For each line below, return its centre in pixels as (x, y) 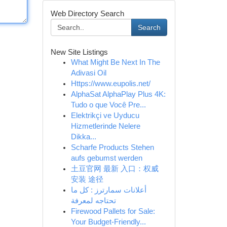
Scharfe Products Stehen (112, 147)
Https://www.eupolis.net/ (110, 84)
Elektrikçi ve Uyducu (105, 116)
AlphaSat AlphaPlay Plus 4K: (118, 94)
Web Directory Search (87, 13)
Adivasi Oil (88, 73)
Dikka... (83, 137)
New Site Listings (79, 52)
